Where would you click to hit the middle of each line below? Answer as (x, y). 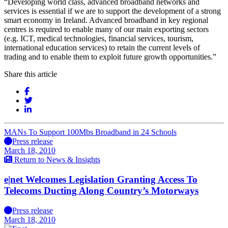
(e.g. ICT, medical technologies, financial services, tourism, (99, 39)
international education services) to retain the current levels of (102, 48)
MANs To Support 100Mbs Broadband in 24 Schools (90, 132)
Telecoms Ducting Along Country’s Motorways (101, 190)
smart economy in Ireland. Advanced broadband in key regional (106, 20)
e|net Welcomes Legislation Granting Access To (101, 179)
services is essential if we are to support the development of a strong (112, 11)
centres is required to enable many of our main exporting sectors (106, 30)
